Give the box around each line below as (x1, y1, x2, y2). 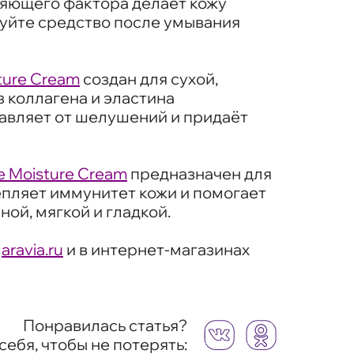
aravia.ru (2, 239, 63, 259)
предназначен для (127, 163, 272, 183)
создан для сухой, (80, 68, 218, 88)
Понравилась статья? (23, 314, 187, 335)
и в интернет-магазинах (63, 239, 250, 259)
